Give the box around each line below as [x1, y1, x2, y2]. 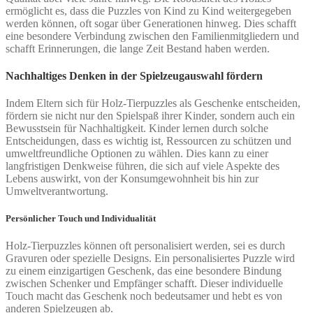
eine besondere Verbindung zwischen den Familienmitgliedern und [6, 29, 299, 42]
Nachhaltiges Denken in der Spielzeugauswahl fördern [6, 69, 263, 82]
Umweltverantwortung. [6, 185, 108, 198]
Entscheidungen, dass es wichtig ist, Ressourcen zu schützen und [6, 135, 291, 147]
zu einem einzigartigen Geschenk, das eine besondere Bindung [6, 265, 282, 277]
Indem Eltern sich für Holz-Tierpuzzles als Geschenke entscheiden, [6, 97, 300, 110]
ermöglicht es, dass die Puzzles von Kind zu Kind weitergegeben [6, 4, 291, 17]
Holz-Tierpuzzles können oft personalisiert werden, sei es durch [6, 240, 285, 252]
